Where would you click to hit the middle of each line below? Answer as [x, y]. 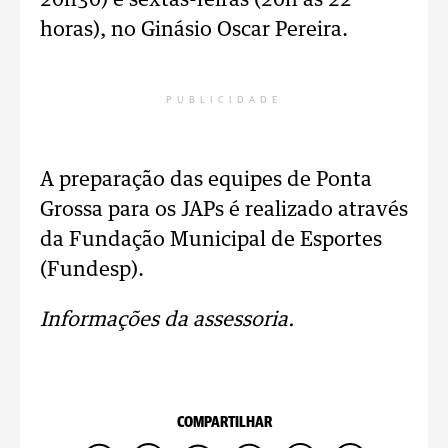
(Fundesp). [92, 270]
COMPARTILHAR [224, 422]
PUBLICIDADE [224, 100]
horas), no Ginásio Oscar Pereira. [194, 30]
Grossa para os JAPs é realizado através [224, 210]
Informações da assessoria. [167, 320]
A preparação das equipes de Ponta [206, 180]
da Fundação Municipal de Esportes [211, 240]
